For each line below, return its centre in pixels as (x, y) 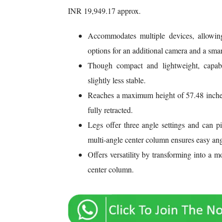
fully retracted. (110, 110)
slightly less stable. (116, 80)
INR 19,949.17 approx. (104, 11)
